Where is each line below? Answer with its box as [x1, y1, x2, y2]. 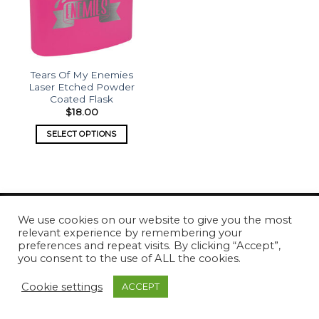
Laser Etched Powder [28, 80, 135, 93]
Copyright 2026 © [74, 236, 169, 249]
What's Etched [169, 236, 245, 249]
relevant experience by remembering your [18, 226, 242, 239]
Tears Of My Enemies [30, 68, 133, 80]
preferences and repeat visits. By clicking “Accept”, [18, 239, 281, 252]
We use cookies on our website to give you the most [18, 214, 292, 226]
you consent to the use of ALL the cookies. [18, 252, 241, 265]
